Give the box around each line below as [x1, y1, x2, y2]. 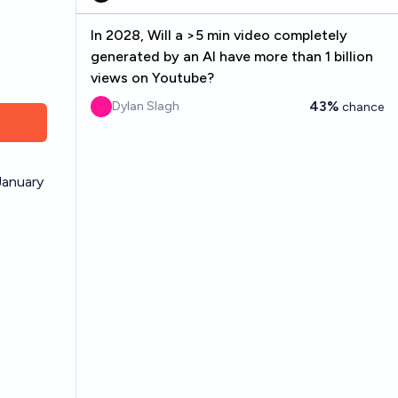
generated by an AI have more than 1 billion [90, 48, 373, 65]
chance [339, 99, 384, 115]
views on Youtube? [90, 69, 214, 86]
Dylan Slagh [111, 99, 179, 114]
